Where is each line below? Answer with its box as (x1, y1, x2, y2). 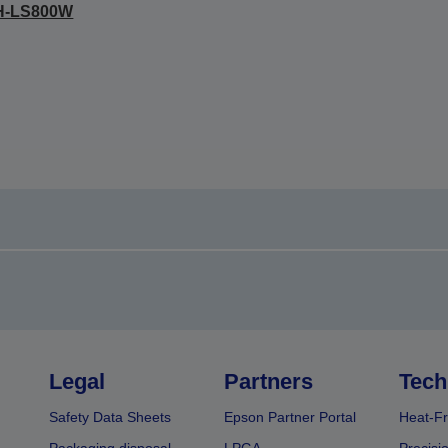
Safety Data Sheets (49, 409, 172, 425)
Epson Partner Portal (223, 409, 356, 425)
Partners (223, 369, 313, 394)
